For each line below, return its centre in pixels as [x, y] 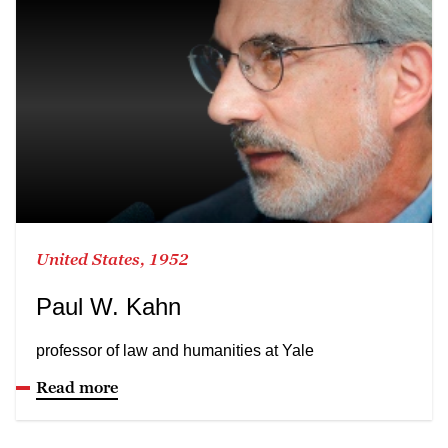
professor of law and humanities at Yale [175, 350]
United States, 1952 [112, 258]
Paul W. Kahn [108, 306]
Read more [77, 386]
